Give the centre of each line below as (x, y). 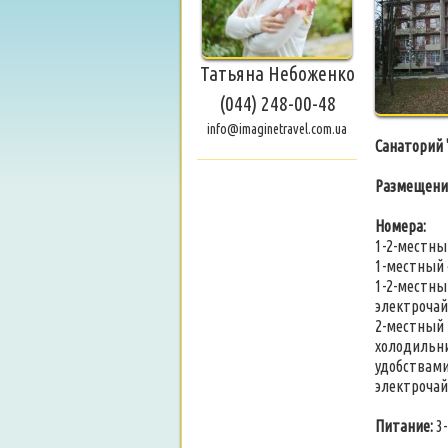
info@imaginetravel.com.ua (277, 129)
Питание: (404, 426)
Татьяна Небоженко (277, 73)
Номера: (400, 226)
